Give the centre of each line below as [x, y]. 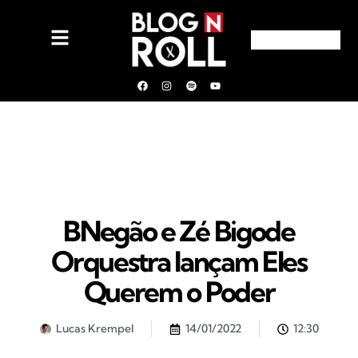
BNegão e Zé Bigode [179, 231]
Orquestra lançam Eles [179, 261]
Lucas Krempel [94, 328]
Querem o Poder [179, 292]
